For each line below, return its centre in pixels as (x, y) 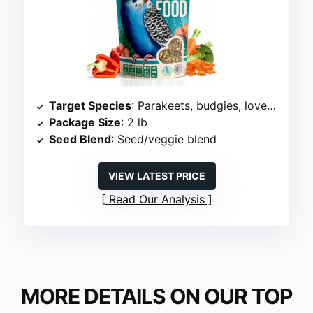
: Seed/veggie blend (164, 139)
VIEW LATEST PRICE (156, 176)
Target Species (90, 106)
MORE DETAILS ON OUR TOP (156, 297)
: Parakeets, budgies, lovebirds (199, 106)
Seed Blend (80, 139)
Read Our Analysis (156, 199)
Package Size (85, 123)
